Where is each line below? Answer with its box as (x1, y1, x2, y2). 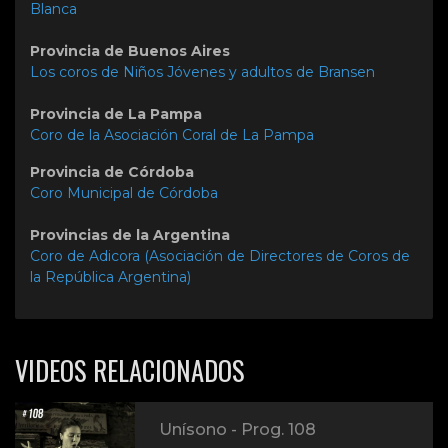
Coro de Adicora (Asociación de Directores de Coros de (30, 247, 410, 266)
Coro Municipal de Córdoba (30, 184, 218, 203)
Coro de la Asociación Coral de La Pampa (30, 126, 314, 145)
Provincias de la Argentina (30, 226, 230, 245)
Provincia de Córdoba (30, 163, 194, 182)
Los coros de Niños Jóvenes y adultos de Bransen (30, 63, 375, 82)
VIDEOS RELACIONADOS (15, 350, 245, 391)
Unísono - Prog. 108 (159, 420, 316, 440)
